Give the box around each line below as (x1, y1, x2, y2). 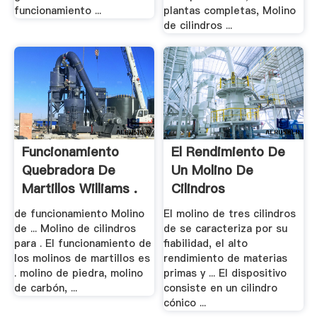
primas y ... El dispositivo (163, 265, 287, 280)
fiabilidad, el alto (163, 236, 248, 250)
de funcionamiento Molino (13, 206, 144, 221)
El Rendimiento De (171, 143, 286, 161)
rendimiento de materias (163, 250, 288, 265)
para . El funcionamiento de (13, 236, 151, 250)
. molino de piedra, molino (13, 265, 143, 280)
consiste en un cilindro (163, 280, 278, 295)
